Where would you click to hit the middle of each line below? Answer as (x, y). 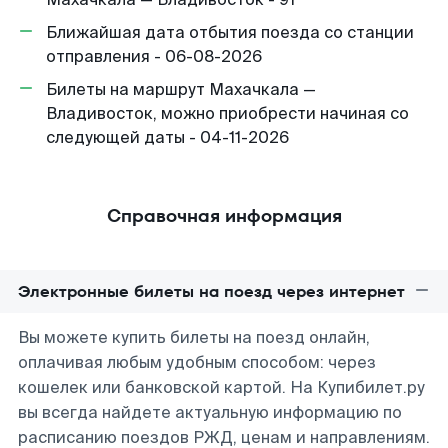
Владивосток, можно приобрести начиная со (227, 113)
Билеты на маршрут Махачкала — (181, 89)
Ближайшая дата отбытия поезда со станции (230, 32)
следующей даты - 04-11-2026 (167, 137)
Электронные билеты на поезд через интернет (211, 291)
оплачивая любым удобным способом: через (197, 362)
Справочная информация (224, 215)
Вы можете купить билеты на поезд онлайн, (194, 337)
